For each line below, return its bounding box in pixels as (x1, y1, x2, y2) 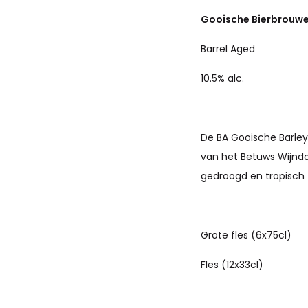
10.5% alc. (200, 71, 244, 85)
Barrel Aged (200, 41, 255, 56)
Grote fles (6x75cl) (200, 228, 291, 242)
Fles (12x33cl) (200, 257, 263, 272)
